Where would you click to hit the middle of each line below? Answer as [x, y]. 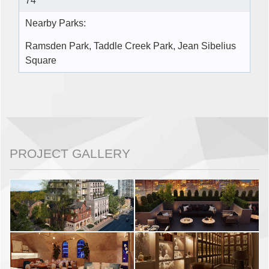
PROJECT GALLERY [70, 154]
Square [41, 61]
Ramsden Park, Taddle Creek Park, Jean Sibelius [131, 46]
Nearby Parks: [56, 23]
